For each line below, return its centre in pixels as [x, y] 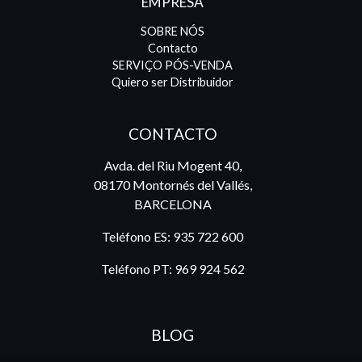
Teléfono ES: [138, 236]
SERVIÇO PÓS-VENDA [173, 65]
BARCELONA [173, 204]
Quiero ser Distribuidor [173, 82]
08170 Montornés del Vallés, [173, 184]
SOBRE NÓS [173, 31]
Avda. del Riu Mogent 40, [173, 165]
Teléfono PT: [137, 268]
